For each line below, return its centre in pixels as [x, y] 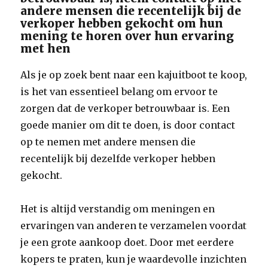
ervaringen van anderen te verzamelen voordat [134, 226]
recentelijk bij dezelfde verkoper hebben [118, 159]
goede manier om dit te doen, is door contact [128, 125]
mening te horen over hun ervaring [127, 36]
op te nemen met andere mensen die [108, 142]
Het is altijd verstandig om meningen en [118, 209]
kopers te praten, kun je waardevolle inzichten [134, 259]
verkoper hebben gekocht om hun [122, 23]
